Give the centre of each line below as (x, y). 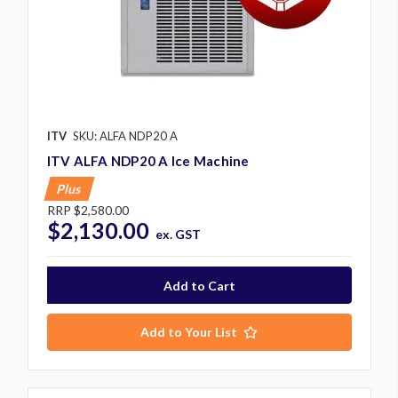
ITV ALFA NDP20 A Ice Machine (148, 161)
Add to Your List (189, 332)
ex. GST (179, 235)
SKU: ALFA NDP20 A (125, 136)
